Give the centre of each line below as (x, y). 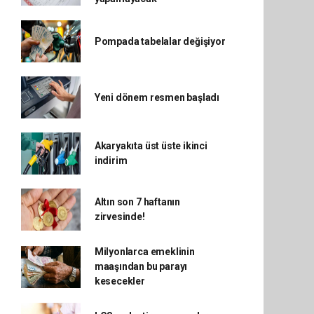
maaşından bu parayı (141, 266)
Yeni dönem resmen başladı (157, 97)
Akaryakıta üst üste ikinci (151, 146)
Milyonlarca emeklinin (144, 252)
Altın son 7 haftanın (137, 202)
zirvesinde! (120, 217)
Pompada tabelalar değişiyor (160, 41)
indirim (111, 161)
